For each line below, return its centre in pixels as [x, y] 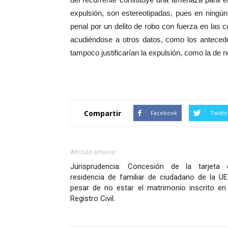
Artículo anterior [93, 152]
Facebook [164, 113]
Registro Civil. [93, 198]
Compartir [103, 113]
